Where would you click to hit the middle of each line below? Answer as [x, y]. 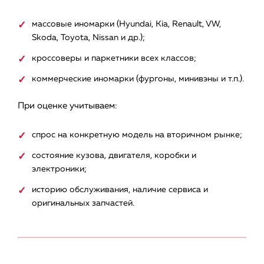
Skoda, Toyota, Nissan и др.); [88, 38]
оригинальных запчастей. [83, 204]
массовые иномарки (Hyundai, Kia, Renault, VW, [126, 24]
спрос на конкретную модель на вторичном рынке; [137, 135]
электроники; [59, 169]
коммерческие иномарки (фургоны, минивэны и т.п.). [138, 79]
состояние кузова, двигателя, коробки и [114, 156]
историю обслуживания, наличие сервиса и [120, 190]
